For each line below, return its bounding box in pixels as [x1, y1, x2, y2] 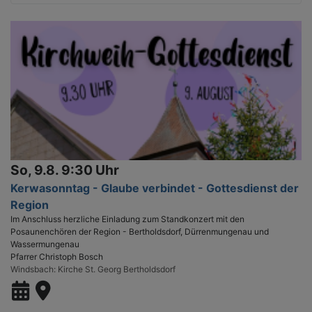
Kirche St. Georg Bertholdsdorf [58, 263, 175, 274]
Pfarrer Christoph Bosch [10, 251, 103, 262]
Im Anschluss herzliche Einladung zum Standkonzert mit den [10, 213, 244, 224]
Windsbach [10, 263, 54, 274]
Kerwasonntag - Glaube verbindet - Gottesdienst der [10, 180, 299, 195]
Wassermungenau [10, 238, 79, 249]
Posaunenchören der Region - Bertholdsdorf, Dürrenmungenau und [10, 226, 269, 237]
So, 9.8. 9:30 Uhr [10, 161, 119, 178]
